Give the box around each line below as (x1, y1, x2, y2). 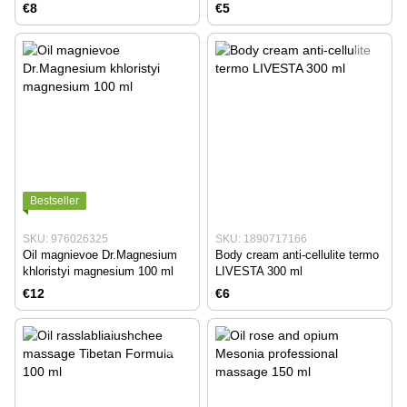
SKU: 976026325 (23, 233, 108, 246)
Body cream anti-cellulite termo (215, 248, 379, 263)
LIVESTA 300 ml (215, 264, 303, 279)
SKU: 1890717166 (215, 233, 307, 246)
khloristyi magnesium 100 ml (23, 264, 174, 279)
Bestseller (30, 194, 79, 208)
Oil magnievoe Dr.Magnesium (23, 248, 177, 263)
